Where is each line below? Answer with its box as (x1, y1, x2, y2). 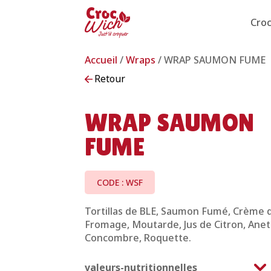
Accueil (85, 53, 117, 67)
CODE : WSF (97, 176, 143, 188)
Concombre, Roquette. (85, 231, 191, 245)
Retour (94, 72, 125, 86)
